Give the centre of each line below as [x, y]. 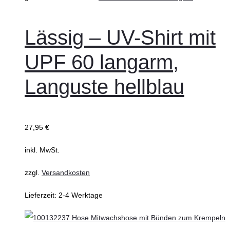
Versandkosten [66, 173]
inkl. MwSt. [42, 150]
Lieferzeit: [42, 195]
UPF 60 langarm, [102, 62]
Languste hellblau [104, 87]
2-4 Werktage [81, 195]
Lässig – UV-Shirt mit [120, 38]
